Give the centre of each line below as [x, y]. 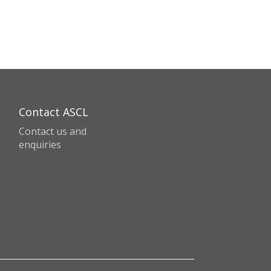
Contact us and [53, 131]
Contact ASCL [54, 112]
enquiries [40, 145]
